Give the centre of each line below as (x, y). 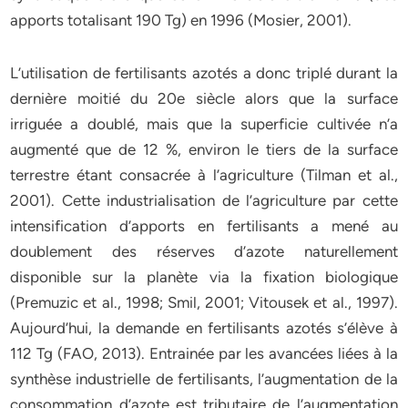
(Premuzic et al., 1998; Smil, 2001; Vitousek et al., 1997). (204, 302)
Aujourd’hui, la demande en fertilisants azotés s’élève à (204, 328)
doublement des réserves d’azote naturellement (204, 251)
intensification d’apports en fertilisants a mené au (204, 226)
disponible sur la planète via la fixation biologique (204, 277)
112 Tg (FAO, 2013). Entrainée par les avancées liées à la (204, 353)
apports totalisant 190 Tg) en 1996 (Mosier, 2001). (181, 20)
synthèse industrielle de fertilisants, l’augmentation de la (204, 379)
